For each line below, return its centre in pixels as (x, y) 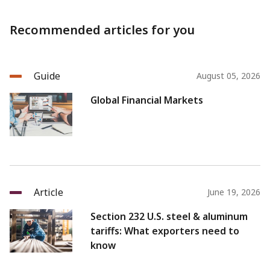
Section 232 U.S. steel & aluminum (169, 217)
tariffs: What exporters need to (165, 231)
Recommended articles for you (102, 30)
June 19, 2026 (234, 192)
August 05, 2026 (228, 76)
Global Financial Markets (147, 100)
